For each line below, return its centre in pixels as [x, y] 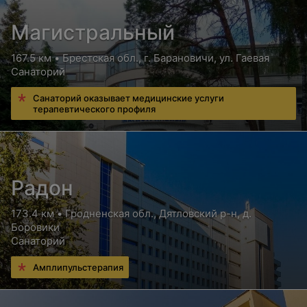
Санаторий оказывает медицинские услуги [128, 98]
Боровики [35, 227]
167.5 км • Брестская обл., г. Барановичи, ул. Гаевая [140, 58]
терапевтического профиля [94, 109]
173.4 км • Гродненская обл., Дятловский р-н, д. [131, 213]
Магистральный [93, 32]
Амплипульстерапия [78, 267]
